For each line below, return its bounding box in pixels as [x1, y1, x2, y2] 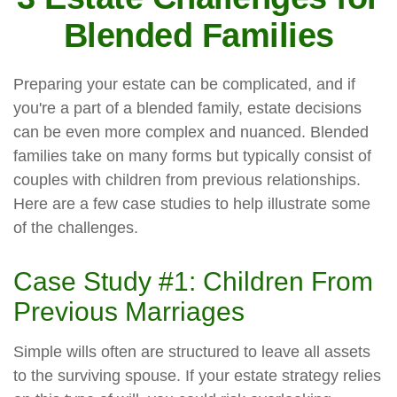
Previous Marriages [13, 297, 245, 326]
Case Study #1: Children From [13, 267, 373, 296]
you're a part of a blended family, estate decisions [13, 99, 362, 117]
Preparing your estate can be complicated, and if [13, 75, 355, 93]
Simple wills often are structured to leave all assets [13, 343, 370, 361]
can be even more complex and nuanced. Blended [13, 123, 369, 141]
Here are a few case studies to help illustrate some [13, 195, 370, 213]
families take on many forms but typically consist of [13, 147, 371, 165]
